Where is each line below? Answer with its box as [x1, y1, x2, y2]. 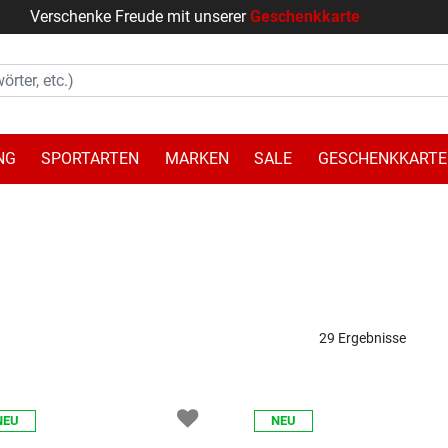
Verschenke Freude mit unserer [30, 7, 250, 26]
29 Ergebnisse [319, 329, 407, 346]
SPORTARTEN [41, 148, 140, 168]
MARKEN [164, 148, 229, 168]
